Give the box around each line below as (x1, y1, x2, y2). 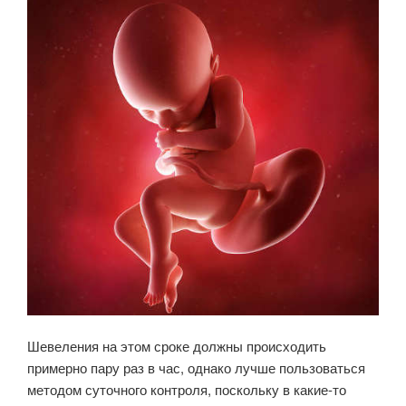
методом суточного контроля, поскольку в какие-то (27, 380, 346, 400)
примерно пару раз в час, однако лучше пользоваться (27, 358, 365, 378)
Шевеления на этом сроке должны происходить (27, 336, 326, 356)
